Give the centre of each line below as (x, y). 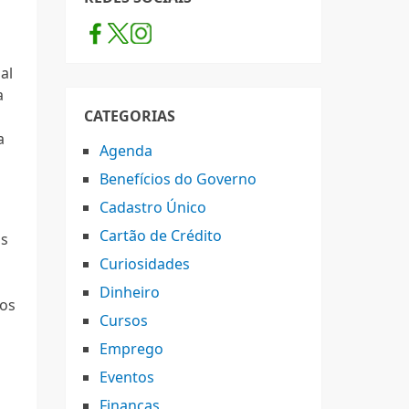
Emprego (131, 349)
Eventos (127, 377)
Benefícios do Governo (178, 179)
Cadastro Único (153, 207)
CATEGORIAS (130, 116)
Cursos (124, 320)
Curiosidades (145, 264)
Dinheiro (130, 292)
